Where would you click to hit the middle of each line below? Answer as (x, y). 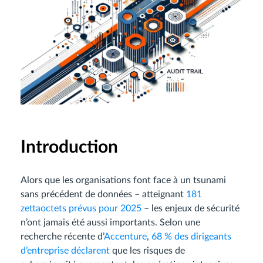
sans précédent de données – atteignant (103, 195)
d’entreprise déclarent (65, 251)
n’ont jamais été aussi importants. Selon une (110, 223)
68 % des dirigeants (191, 237)
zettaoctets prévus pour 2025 (81, 209)
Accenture (125, 237)
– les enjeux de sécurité (190, 209)
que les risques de (147, 251)
